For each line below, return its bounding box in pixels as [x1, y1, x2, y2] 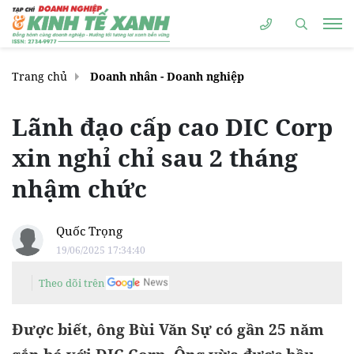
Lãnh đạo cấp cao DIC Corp [12, 111, 333, 143]
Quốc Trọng [56, 223, 122, 239]
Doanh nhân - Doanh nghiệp [90, 69, 244, 84]
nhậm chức [12, 172, 147, 205]
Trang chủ [12, 69, 67, 84]
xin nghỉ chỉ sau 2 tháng [12, 141, 298, 174]
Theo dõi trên [39, 276, 104, 290]
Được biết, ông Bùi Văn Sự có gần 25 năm [12, 319, 324, 340]
